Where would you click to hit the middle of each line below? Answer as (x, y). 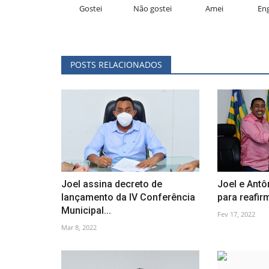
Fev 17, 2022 (236, 214)
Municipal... (86, 210)
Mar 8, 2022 (79, 227)
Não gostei (153, 8)
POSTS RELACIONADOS (116, 64)
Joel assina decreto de (112, 184)
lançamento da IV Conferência (128, 197)
